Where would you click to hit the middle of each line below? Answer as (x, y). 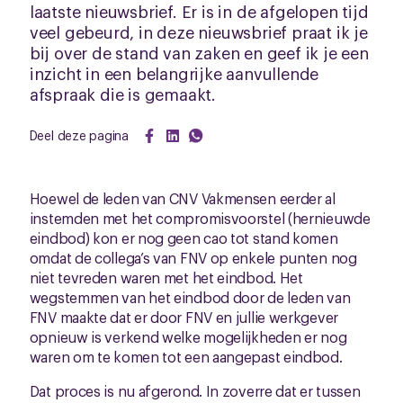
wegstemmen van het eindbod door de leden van (190, 297)
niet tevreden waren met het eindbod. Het (166, 277)
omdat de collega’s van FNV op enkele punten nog (193, 257)
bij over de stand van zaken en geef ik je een (199, 52)
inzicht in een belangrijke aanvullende (174, 73)
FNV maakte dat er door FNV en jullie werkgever (184, 317)
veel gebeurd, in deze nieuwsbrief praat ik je (198, 31)
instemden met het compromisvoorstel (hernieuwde (200, 218)
